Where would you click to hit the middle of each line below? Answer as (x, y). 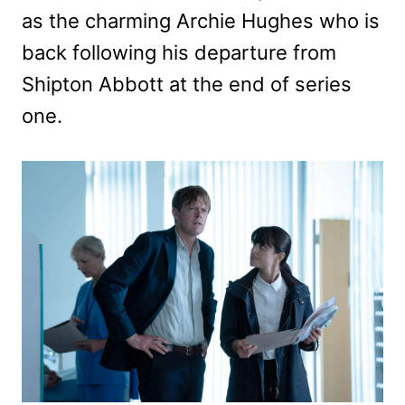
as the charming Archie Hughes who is (201, 20)
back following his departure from (179, 52)
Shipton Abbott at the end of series (187, 84)
